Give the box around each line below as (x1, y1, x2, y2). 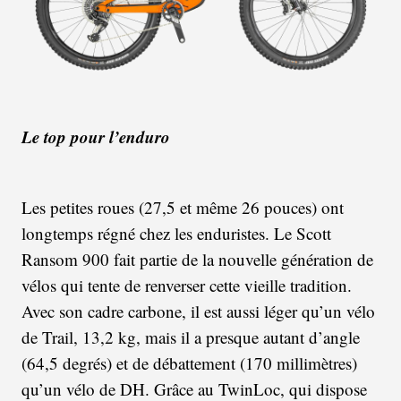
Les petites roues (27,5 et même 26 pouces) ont (21, 196, 344, 219)
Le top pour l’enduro (21, 124, 170, 149)
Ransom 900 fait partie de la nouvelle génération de (21, 248, 373, 271)
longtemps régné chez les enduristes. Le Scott (21, 222, 331, 245)
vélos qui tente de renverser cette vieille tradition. (21, 274, 352, 297)
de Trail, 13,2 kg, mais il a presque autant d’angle (21, 326, 360, 349)
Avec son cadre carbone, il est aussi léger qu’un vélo (21, 300, 375, 323)
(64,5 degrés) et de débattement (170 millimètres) (21, 352, 357, 375)
